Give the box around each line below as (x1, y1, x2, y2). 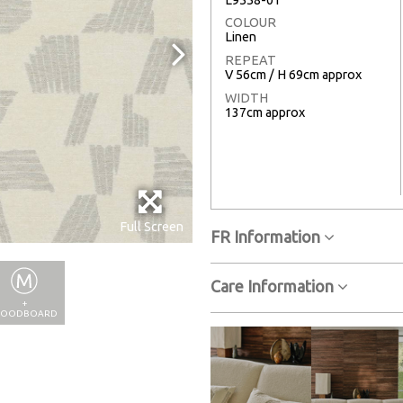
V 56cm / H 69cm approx (225, 67, 362, 83)
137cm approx (225, 104, 305, 120)
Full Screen (120, 219, 184, 235)
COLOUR (225, 15, 276, 31)
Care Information (210, 276, 337, 295)
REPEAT (225, 53, 276, 68)
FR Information (210, 227, 324, 246)
